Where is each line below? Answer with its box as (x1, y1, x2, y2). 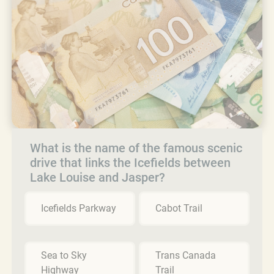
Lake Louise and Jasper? (30, 169, 165, 185)
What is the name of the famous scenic (30, 140, 242, 155)
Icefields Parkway (41, 202, 116, 214)
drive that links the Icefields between (30, 155, 231, 170)
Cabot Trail (155, 202, 202, 214)
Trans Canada (155, 249, 216, 261)
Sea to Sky (41, 249, 87, 261)
